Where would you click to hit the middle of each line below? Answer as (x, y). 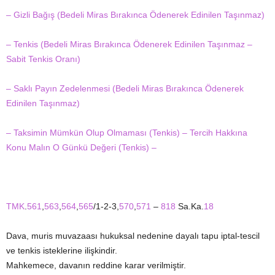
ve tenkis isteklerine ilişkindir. (62, 250)
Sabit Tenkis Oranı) (43, 59)
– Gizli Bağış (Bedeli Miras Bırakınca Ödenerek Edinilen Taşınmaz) (135, 15)
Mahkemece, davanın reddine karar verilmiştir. (96, 265)
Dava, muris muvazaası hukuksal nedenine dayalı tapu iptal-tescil (133, 236)
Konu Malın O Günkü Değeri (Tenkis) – (81, 147)
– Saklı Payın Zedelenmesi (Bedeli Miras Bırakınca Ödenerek (125, 88)
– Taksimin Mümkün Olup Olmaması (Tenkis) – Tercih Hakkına (127, 133)
